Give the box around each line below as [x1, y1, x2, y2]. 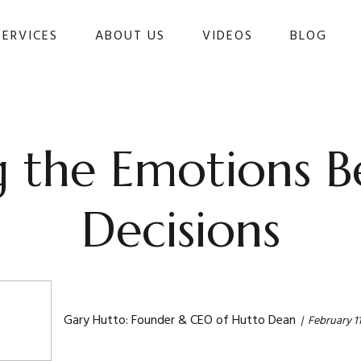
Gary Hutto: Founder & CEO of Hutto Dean [64, 310, 296, 332]
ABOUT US [95, 26, 165, 48]
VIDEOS [202, 26, 253, 48]
